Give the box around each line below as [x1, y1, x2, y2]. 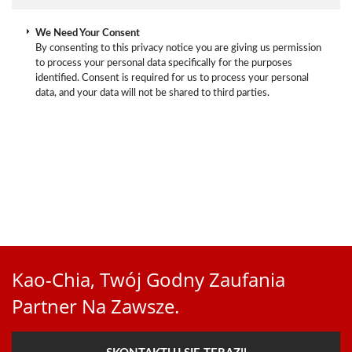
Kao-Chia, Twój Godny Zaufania [12, 266, 285, 292]
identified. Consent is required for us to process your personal [35, 73, 309, 82]
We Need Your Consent [35, 28, 140, 38]
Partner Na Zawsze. [12, 293, 179, 319]
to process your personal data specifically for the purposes [35, 58, 292, 68]
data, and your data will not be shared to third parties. [35, 88, 269, 97]
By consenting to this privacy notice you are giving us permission [35, 43, 321, 53]
